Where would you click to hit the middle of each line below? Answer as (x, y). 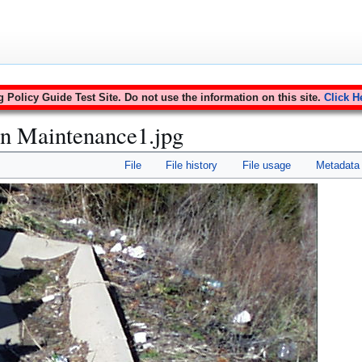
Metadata (337, 165)
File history (192, 165)
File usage (267, 165)
